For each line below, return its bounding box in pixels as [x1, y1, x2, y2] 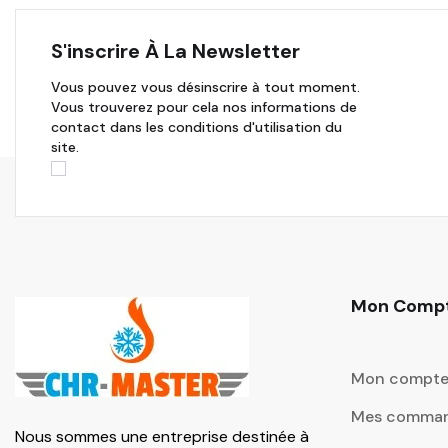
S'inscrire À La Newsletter [51, 37, 300, 64]
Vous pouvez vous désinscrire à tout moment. [51, 77, 360, 96]
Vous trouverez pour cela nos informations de [51, 97, 357, 116]
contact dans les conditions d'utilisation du [51, 117, 342, 136]
